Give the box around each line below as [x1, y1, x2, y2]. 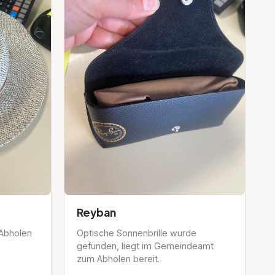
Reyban [77, 206, 116, 220]
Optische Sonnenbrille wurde [77, 228, 196, 239]
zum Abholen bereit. [77, 254, 160, 265]
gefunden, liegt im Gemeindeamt [77, 241, 214, 252]
